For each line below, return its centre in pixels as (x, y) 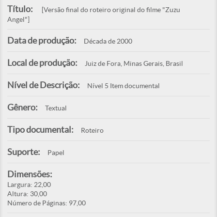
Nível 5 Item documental (124, 86)
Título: (20, 9)
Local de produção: (42, 63)
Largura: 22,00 (29, 185)
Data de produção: (42, 41)
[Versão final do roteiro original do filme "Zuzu (110, 10)
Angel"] (18, 20)
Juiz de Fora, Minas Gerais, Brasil (134, 64)
